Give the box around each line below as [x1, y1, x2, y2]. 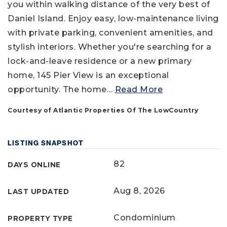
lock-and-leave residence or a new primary [8, 56, 192, 66]
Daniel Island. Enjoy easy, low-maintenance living [8, 14, 219, 23]
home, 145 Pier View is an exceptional [8, 70, 169, 80]
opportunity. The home [8, 85, 107, 94]
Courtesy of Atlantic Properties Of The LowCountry [8, 106, 199, 114]
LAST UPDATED [8, 187, 69, 196]
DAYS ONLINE [8, 161, 61, 169]
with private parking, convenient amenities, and [8, 28, 213, 37]
